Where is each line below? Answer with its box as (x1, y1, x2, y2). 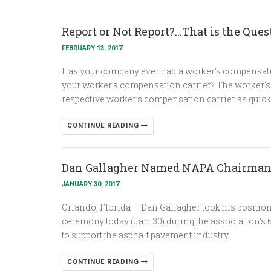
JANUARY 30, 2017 (62, 180, 119, 188)
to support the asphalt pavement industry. (62, 229, 230, 241)
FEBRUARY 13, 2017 (62, 44, 122, 52)
